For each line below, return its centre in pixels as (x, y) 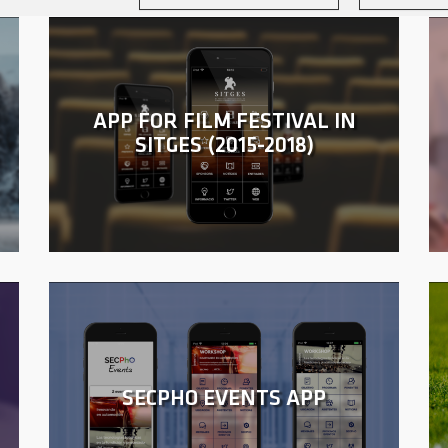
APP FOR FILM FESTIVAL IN (224, 122)
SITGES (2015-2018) (224, 146)
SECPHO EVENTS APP (224, 399)
